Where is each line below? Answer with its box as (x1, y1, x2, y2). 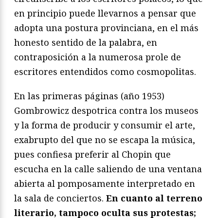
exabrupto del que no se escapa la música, (14, 133, 195, 145)
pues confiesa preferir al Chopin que (14, 148, 171, 160)
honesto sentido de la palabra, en (14, 36, 157, 48)
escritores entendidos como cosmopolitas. (14, 65, 196, 77)
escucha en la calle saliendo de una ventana (14, 163, 202, 175)
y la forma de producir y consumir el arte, (14, 119, 195, 131)
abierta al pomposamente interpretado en (14, 177, 195, 189)
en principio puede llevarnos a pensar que (14, 7, 196, 19)
